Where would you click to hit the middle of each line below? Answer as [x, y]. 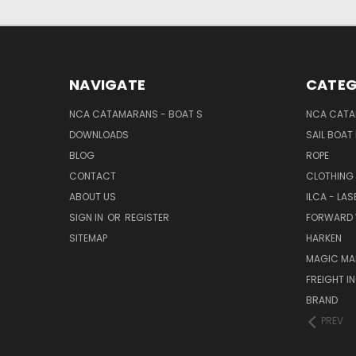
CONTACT [93, 176]
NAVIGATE [107, 85]
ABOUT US [93, 197]
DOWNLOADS [99, 135]
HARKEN [323, 238]
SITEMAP [88, 238]
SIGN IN [87, 217]
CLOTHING [329, 176]
